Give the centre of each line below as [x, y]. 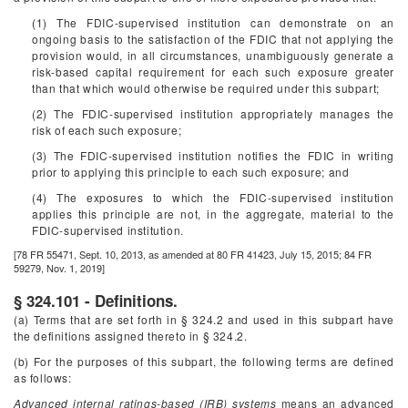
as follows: [43, 377]
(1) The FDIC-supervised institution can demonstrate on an [213, 22]
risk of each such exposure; [107, 130]
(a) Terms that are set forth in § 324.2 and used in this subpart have [204, 319]
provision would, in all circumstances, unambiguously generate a [213, 55]
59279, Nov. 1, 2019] [59, 268]
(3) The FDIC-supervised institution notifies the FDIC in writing [213, 155]
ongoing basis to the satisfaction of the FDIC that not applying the [213, 39]
